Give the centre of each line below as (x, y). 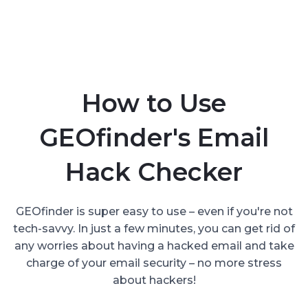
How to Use (154, 103)
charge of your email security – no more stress (154, 263)
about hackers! (154, 280)
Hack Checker (154, 172)
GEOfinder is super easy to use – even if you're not (154, 211)
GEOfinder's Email (154, 137)
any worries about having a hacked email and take (154, 245)
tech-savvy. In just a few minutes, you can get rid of (154, 228)
